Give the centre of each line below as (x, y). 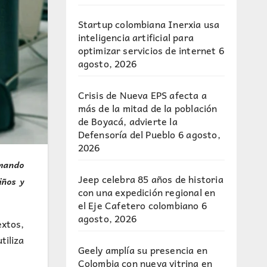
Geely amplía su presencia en (143, 250)
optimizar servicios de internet (147, 50)
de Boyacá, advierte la (128, 121)
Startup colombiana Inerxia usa (149, 24)
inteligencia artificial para (136, 37)
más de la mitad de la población (148, 108)
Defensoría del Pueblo (127, 134)
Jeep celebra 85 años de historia (150, 179)
